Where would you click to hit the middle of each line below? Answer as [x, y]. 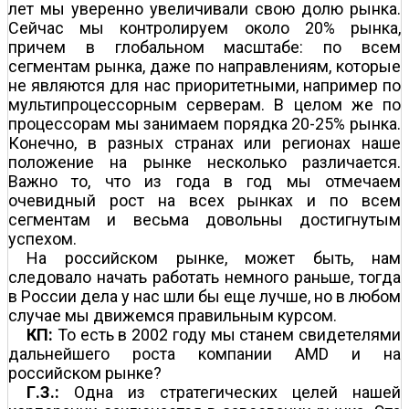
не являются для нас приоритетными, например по [204, 85]
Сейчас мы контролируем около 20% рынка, [204, 27]
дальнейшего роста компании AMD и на [204, 353]
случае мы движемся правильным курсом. [173, 315]
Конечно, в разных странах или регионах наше [204, 142]
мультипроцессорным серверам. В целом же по [204, 104]
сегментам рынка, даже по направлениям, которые [204, 66]
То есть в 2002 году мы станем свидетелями [227, 334]
